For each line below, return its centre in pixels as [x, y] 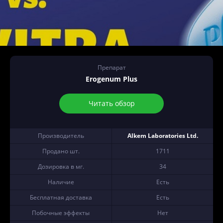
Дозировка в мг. [61, 167]
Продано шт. [61, 151]
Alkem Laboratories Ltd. [163, 136]
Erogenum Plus [111, 79]
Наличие [61, 182]
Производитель [61, 136]
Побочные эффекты [61, 213]
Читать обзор [111, 103]
